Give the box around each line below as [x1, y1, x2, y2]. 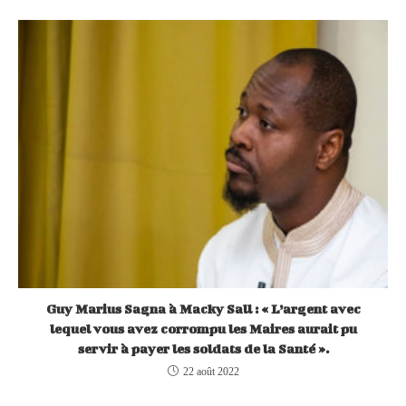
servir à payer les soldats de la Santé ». [77, 341, 329, 357]
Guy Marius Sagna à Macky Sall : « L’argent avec [45, 301, 361, 317]
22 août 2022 [182, 365, 239, 379]
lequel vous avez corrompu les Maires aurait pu [49, 321, 357, 337]
